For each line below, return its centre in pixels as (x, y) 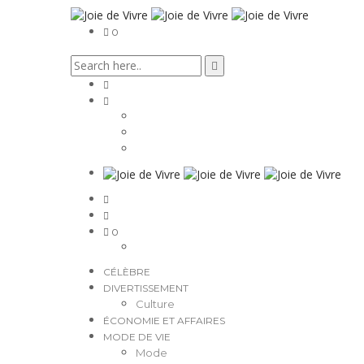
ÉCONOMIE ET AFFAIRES (164, 320)
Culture (155, 303)
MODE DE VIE (137, 336)
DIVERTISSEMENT (146, 288)
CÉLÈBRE (127, 271)
